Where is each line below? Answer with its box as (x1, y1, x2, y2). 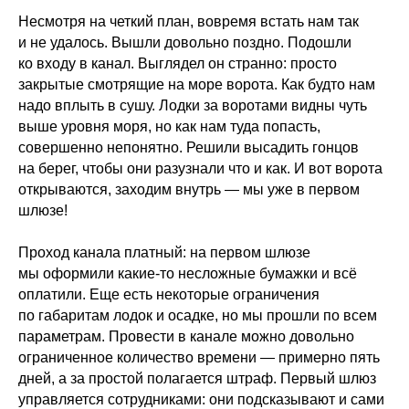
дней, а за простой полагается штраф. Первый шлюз (18, 371, 376, 387)
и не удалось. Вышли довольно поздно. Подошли (18, 35, 351, 51)
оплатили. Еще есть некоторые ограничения (18, 287, 320, 303)
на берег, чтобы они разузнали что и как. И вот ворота (18, 161, 383, 177)
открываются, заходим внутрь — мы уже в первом (18, 182, 360, 198)
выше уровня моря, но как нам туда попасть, (18, 119, 320, 135)
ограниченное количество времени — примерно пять (18, 350, 380, 366)
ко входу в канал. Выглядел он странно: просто (18, 56, 337, 72)
